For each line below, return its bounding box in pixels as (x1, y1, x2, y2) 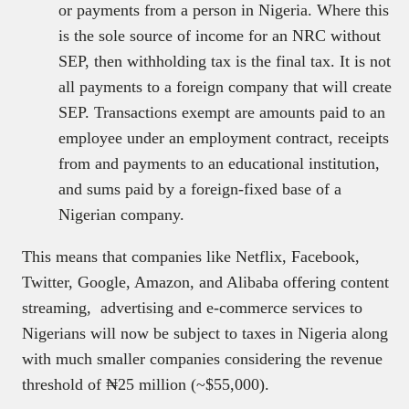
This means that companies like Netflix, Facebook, (22, 247, 360, 267)
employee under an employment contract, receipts (58, 129, 389, 148)
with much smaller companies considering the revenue (22, 350, 383, 369)
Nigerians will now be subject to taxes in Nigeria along (22, 324, 388, 343)
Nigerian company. (58, 205, 184, 225)
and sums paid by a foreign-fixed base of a (58, 180, 341, 199)
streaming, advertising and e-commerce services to (22, 299, 362, 318)
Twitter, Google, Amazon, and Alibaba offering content (22, 273, 389, 292)
